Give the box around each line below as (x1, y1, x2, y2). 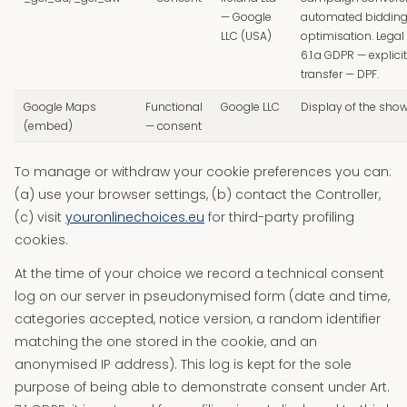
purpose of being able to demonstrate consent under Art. (15, 378, 390, 396)
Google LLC (221, 99, 280, 114)
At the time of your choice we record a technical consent (15, 264, 384, 283)
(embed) (24, 118, 73, 134)
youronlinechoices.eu (65, 208, 204, 226)
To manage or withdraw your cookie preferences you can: (15, 163, 392, 181)
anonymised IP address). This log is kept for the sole (15, 355, 352, 373)
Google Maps (24, 99, 96, 114)
